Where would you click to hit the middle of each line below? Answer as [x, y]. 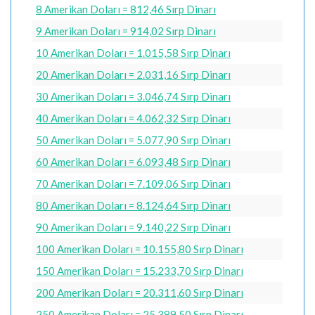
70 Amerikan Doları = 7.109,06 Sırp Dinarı [133, 183]
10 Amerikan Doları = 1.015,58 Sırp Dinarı [133, 52]
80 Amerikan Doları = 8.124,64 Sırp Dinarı [133, 205]
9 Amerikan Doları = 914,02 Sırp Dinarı [126, 31]
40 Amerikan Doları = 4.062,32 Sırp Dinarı [133, 118]
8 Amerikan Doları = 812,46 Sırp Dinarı [126, 9]
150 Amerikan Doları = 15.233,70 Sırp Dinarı [140, 270]
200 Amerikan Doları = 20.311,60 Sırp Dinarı [140, 292]
